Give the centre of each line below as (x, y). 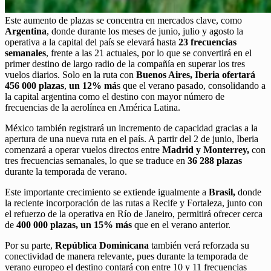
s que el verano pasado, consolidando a (191, 85)
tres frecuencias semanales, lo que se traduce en (96, 160)
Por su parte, (30, 245)
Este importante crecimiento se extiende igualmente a (107, 192)
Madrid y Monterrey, (206, 149)
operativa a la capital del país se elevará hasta (92, 42)
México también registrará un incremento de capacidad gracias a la (131, 128)
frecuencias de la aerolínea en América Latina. (93, 107)
